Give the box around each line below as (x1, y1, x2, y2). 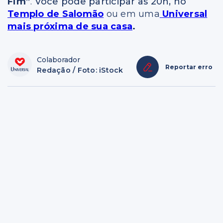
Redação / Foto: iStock (37, 66, 123, 75)
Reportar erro (165, 63, 213, 71)
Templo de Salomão (7, 8, 104, 20)
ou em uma (104, 8, 160, 20)
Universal (159, 8, 208, 20)
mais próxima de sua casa (7, 21, 132, 32)
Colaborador (37, 55, 80, 65)
